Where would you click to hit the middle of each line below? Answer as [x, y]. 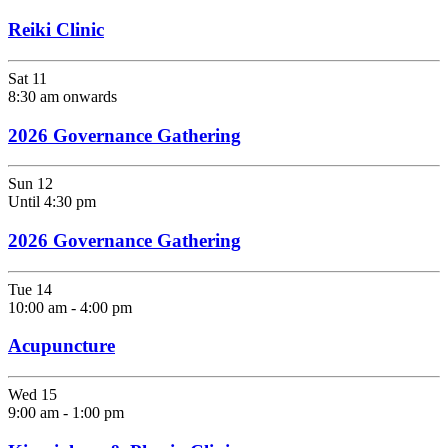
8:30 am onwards [62, 96]
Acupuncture [61, 346]
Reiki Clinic [56, 30]
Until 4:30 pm [52, 202]
